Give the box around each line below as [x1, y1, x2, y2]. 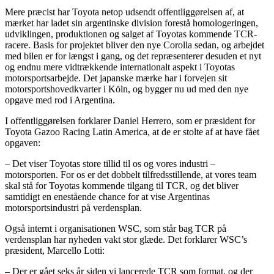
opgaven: [5, 137, 40, 148]
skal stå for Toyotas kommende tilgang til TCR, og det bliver [5, 180, 239, 191]
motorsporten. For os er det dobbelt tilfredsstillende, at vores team [5, 169, 256, 180]
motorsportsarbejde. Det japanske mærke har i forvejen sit [5, 72, 227, 83]
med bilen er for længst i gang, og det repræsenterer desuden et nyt [5, 50, 261, 61]
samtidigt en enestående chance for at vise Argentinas [5, 191, 210, 202]
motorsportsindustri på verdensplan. [5, 202, 142, 213]
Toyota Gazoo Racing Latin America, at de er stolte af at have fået [5, 126, 259, 137]
